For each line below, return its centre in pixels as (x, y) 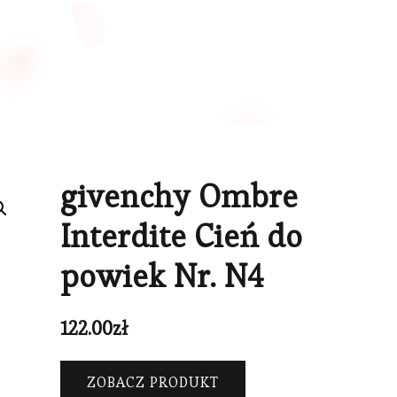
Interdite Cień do (181, 236)
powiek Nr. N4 (162, 276)
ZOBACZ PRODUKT (153, 382)
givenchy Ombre (179, 196)
